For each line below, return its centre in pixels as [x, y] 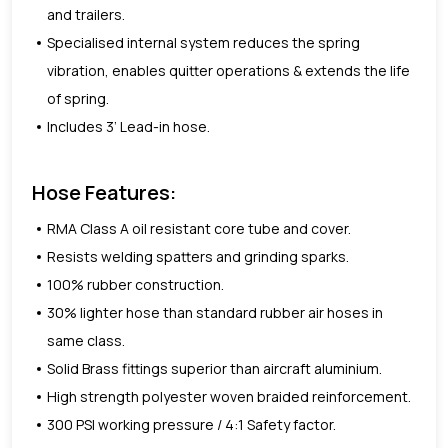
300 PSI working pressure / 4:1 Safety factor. [191, 424]
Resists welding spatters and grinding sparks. [198, 256]
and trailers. [86, 14]
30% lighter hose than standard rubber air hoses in [215, 312]
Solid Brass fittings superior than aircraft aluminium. [214, 368]
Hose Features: [104, 192]
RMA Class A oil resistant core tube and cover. [199, 228]
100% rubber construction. [135, 284]
